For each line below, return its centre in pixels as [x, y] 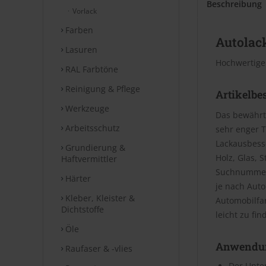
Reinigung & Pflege [102, 89]
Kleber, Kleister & [99, 198]
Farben [78, 30]
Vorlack [84, 11]
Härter [77, 178]
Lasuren [80, 50]
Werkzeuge [86, 108]
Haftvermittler [89, 159]
